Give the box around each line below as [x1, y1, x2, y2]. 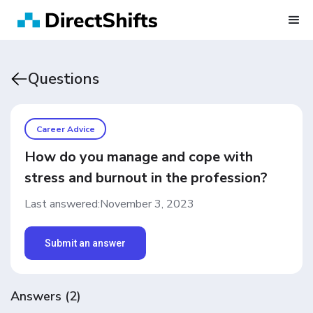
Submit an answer [45, 238, 126, 249]
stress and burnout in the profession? [24, 168, 268, 187]
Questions [28, 68, 99, 89]
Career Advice [36, 123, 95, 135]
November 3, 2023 [100, 196, 194, 212]
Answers [10, 288, 61, 305]
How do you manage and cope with [24, 147, 253, 166]
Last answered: [24, 196, 100, 212]
